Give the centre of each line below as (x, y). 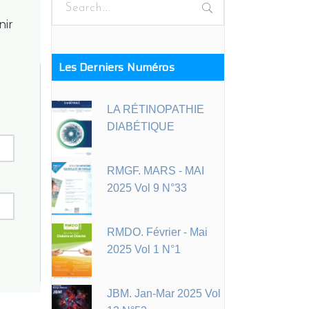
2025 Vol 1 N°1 (143, 249)
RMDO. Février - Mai (157, 232)
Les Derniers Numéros (116, 67)
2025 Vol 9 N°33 (147, 188)
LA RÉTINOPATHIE (155, 109)
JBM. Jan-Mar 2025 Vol (163, 293)
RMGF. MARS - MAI (155, 170)
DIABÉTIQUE (140, 126)
